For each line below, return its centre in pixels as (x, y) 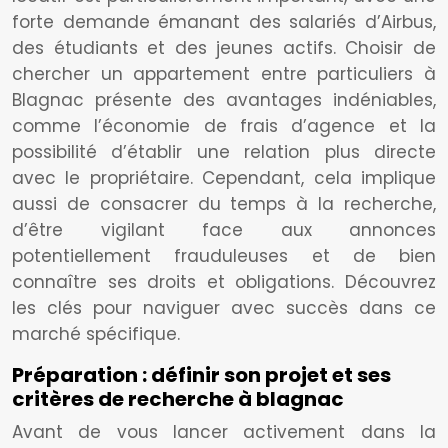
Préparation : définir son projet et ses (201, 375)
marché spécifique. (96, 334)
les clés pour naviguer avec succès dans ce (224, 308)
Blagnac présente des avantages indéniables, (224, 100)
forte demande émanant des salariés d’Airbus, (224, 22)
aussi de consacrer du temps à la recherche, (224, 204)
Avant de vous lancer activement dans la (224, 432)
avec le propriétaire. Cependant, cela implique (224, 178)
